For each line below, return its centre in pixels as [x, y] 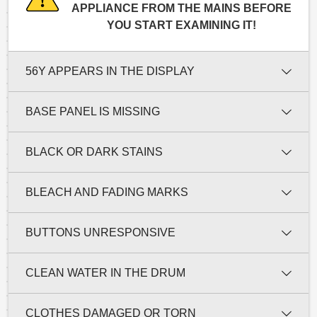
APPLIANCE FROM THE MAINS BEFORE [181, 8]
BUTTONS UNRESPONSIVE [100, 232]
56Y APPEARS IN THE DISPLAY [110, 71]
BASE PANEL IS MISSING [93, 111]
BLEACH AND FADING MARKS [107, 192]
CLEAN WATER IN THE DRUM [105, 272]
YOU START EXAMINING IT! [181, 25]
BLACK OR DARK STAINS [94, 151]
